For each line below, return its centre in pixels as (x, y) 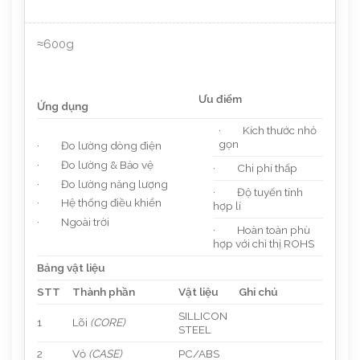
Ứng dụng (63, 106)
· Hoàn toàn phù (262, 230)
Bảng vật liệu (71, 268)
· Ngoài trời (73, 222)
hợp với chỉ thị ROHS (264, 244)
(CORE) (107, 323)
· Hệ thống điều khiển (99, 203)
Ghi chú (258, 292)
